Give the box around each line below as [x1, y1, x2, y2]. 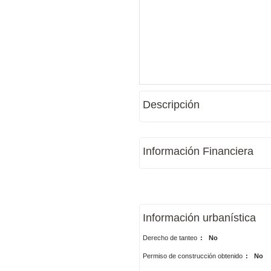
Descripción [142, 99, 200, 111]
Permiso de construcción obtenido [142, 252, 243, 260]
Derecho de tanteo [142, 234, 197, 241]
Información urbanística [142, 212, 256, 224]
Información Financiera [142, 145, 253, 157]
